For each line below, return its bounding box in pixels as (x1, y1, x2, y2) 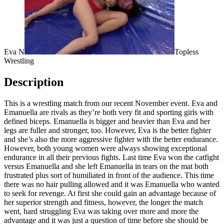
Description (4, 75, 63, 88)
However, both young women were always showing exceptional (4, 143, 207, 152)
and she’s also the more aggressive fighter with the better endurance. (4, 134, 218, 143)
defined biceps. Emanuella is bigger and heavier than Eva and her (4, 116, 210, 125)
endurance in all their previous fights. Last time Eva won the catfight (4, 152, 219, 161)
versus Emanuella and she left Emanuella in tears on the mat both (4, 161, 208, 170)
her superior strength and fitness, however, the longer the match (4, 197, 203, 206)
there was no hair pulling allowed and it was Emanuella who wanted (4, 179, 219, 188)
